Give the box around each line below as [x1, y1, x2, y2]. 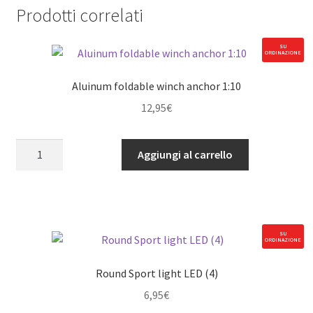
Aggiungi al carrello [137, 147, 233, 161]
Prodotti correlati [15, 3, 143, 27]
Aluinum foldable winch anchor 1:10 [72, 79, 241, 94]
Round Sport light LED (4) [95, 266, 218, 281]
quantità [15, 227, 57, 242]
